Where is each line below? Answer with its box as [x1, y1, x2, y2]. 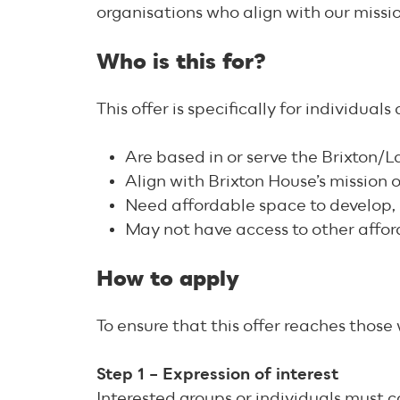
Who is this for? [96, 51, 266, 74]
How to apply [96, 268, 239, 291]
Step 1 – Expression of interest [96, 366, 339, 384]
